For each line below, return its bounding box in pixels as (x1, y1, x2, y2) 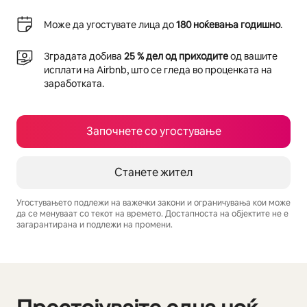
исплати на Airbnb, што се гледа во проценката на (44, 64, 272, 76)
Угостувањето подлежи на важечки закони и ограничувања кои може (16, 197, 291, 208)
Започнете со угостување (86, 124, 221, 138)
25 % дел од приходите (124, 50, 228, 62)
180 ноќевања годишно (176, 19, 280, 31)
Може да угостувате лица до (44, 19, 176, 31)
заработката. (44, 77, 104, 90)
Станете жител (114, 165, 193, 180)
